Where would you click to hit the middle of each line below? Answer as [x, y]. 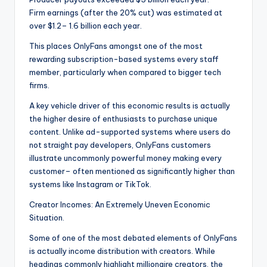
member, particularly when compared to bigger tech [125, 72]
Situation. [47, 218]
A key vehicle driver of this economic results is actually [130, 106]
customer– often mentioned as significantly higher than [132, 171]
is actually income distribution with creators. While [122, 251]
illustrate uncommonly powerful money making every [125, 158]
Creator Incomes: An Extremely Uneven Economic [120, 205]
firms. [39, 86]
